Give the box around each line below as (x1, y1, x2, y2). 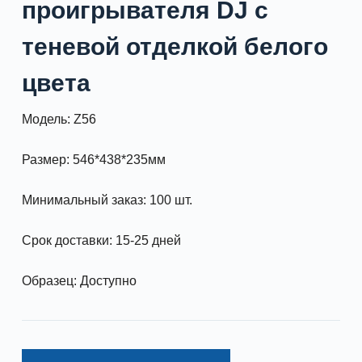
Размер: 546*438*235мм (21, 152, 166, 166)
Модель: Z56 (21, 112, 96, 126)
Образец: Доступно (21, 273, 137, 288)
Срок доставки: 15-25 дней (21, 233, 181, 247)
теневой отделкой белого (21, 32, 328, 60)
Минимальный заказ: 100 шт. (21, 192, 192, 207)
